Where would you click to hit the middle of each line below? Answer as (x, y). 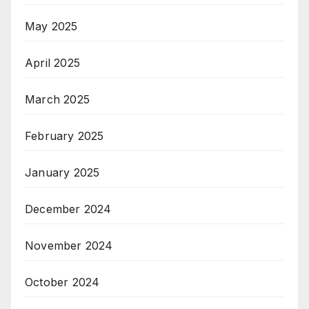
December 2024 (68, 209)
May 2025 (51, 26)
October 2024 (62, 282)
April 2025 (52, 62)
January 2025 (62, 172)
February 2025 (64, 136)
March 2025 (57, 99)
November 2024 (69, 245)
